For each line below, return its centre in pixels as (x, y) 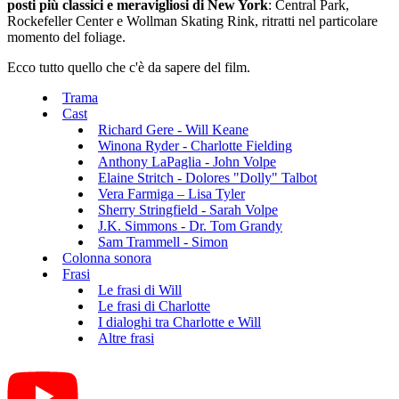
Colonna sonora (107, 257)
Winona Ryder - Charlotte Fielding (195, 145)
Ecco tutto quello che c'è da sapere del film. (129, 67)
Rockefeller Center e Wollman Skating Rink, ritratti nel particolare (192, 20)
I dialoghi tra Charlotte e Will (179, 322)
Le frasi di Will (140, 289)
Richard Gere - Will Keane (173, 129)
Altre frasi (126, 338)
